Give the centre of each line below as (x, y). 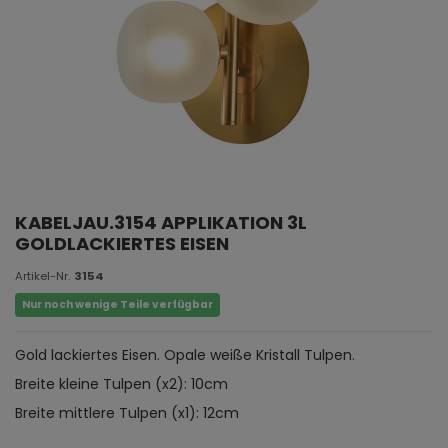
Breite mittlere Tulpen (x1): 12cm (127, 413)
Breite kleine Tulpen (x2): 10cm (121, 384)
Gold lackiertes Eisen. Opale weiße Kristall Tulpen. (185, 355)
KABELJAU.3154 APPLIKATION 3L (161, 223)
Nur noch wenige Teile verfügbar (117, 305)
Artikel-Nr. (42, 275)
